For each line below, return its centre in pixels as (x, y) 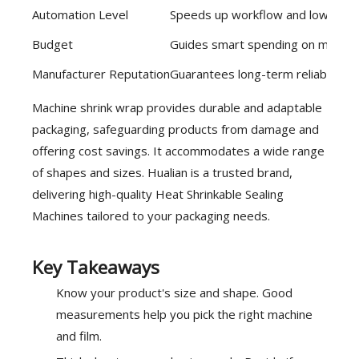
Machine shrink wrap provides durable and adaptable (177, 107)
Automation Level (80, 14)
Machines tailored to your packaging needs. (151, 216)
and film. (79, 336)
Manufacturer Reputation (101, 74)
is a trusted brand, (240, 172)
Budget (52, 44)
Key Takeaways (96, 267)
